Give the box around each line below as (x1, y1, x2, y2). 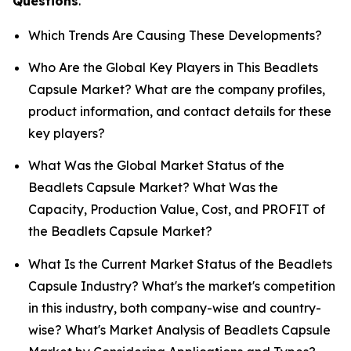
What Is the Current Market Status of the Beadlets (28, 255, 332, 272)
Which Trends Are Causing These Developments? (28, 27, 322, 43)
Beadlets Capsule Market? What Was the (28, 179, 278, 196)
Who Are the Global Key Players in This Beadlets (28, 59, 318, 75)
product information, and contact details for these (28, 103, 331, 119)
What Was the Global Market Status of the (28, 157, 284, 174)
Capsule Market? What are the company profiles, (28, 81, 325, 97)
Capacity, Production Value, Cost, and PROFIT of (28, 201, 325, 218)
